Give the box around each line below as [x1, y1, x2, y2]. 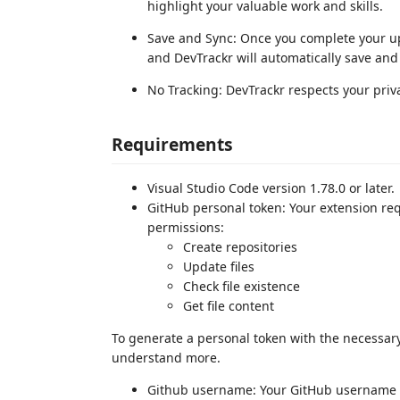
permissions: [147, 219, 224, 236]
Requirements [112, 132, 233, 156]
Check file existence [183, 278, 300, 295]
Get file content [183, 297, 274, 314]
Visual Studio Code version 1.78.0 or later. [147, 179, 395, 196]
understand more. [112, 349, 221, 366]
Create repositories [183, 238, 297, 255]
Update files [183, 258, 254, 275]
